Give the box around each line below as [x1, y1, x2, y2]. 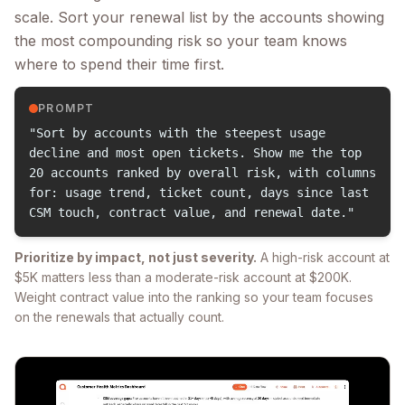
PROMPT [38, 101, 95, 116]
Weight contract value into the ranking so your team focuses [14, 289, 373, 306]
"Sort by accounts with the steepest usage [29, 126, 325, 141]
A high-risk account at [257, 250, 390, 266]
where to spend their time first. [14, 55, 224, 74]
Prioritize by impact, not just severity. [14, 250, 257, 266]
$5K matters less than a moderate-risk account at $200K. [14, 269, 352, 286]
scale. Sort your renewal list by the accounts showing [14, 8, 384, 27]
